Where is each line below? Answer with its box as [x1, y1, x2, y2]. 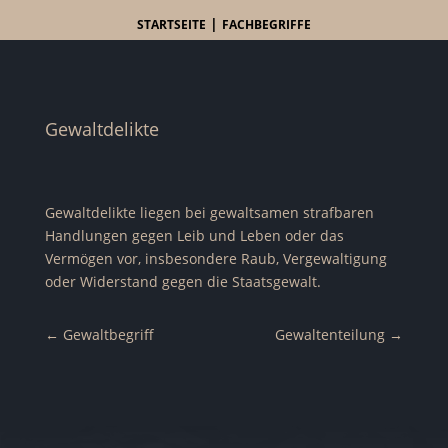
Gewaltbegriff [62, 325, 154, 344]
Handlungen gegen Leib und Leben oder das [44, 226, 344, 245]
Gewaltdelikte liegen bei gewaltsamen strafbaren [44, 203, 374, 222]
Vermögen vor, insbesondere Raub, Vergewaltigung [44, 249, 387, 268]
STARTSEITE [136, 16, 206, 33]
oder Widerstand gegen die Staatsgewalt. [44, 272, 321, 291]
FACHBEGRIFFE [221, 16, 311, 33]
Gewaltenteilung [275, 325, 386, 344]
